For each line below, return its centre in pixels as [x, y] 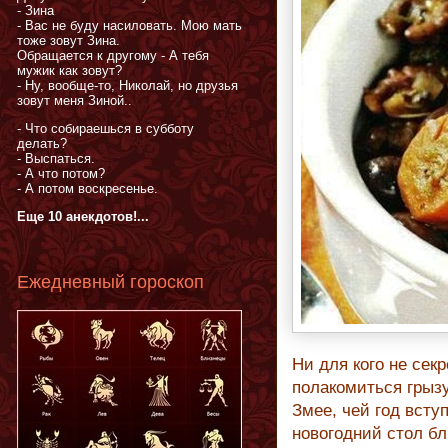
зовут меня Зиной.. [74, 101]
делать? [42, 144]
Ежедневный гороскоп [110, 281]
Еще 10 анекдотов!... [83, 217]
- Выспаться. [56, 159]
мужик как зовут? [69, 71]
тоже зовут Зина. [68, 41]
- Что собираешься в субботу [105, 129]
